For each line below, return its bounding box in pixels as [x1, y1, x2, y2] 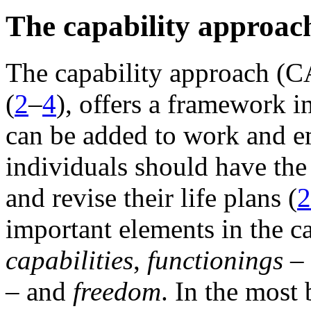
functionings [147, 245, 283, 276]
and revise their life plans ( [6, 183, 297, 213]
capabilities [6, 245, 133, 276]
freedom [73, 276, 161, 307]
